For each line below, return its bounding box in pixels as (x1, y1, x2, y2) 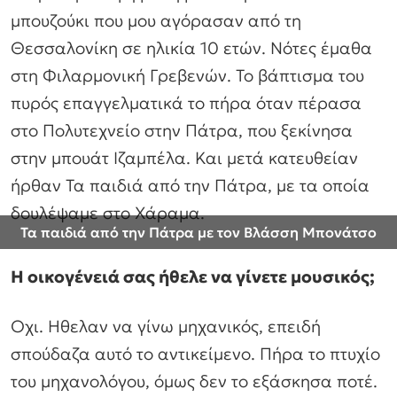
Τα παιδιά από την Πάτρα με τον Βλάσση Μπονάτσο (20, 222, 377, 241)
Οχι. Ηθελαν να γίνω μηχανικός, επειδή (11, 315, 321, 337)
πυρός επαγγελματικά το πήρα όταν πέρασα (11, 92, 362, 114)
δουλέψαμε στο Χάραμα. (11, 202, 205, 224)
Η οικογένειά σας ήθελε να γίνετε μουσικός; (11, 265, 375, 287)
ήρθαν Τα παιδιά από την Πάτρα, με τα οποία (11, 175, 370, 197)
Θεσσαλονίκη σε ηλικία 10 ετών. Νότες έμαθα (11, 37, 372, 59)
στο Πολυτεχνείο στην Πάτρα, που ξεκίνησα (11, 120, 353, 142)
